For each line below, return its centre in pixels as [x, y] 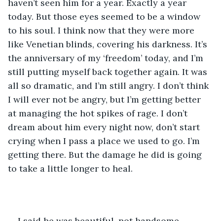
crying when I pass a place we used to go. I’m [105, 141]
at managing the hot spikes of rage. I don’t [99, 113]
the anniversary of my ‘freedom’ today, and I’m [107, 58]
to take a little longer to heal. [70, 168]
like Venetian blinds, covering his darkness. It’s [109, 44]
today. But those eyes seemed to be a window [105, 16]
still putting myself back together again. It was [109, 72]
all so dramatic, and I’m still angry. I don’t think [110, 85]
